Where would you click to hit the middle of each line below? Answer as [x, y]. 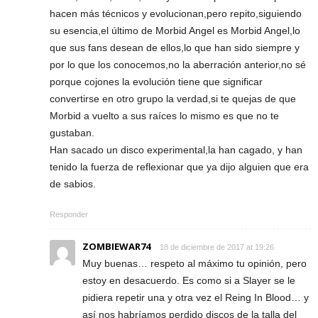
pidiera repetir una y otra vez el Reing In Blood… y [196, 297]
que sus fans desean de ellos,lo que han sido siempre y [175, 48]
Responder [69, 214]
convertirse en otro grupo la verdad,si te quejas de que [173, 99]
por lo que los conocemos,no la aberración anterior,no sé [178, 65]
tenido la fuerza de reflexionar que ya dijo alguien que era [179, 167]
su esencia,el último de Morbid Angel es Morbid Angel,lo [175, 31]
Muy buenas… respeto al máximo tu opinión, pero [194, 263]
